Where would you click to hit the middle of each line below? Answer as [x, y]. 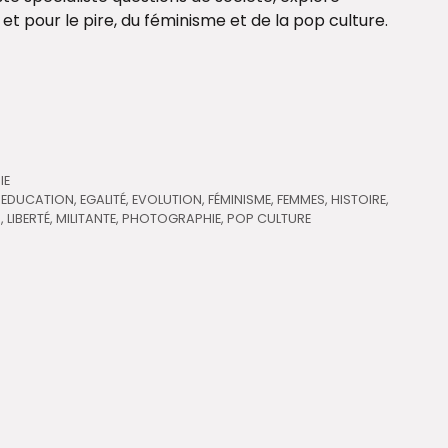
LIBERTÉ [29, 218]
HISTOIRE [359, 199]
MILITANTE [86, 218]
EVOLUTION [167, 199]
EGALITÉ [103, 199]
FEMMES [301, 199]
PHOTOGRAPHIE [172, 218]
